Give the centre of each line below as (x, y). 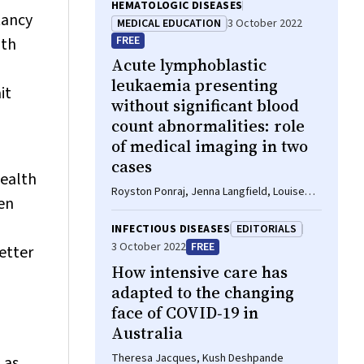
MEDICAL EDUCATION (169, 24)
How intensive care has (199, 272)
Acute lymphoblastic (189, 65)
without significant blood (205, 106)
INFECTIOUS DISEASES (171, 229)
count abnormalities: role (208, 126)
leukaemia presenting (195, 85)
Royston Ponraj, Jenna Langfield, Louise (208, 192)
